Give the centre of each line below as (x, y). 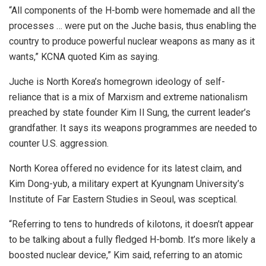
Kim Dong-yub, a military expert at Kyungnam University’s (126, 184)
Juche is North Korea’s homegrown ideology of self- (117, 82)
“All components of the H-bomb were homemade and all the (132, 11)
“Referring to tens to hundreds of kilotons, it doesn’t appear (131, 224)
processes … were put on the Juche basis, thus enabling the (133, 26)
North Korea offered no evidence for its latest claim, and (125, 169)
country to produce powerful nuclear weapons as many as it (132, 42)
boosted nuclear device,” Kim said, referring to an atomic (126, 255)
